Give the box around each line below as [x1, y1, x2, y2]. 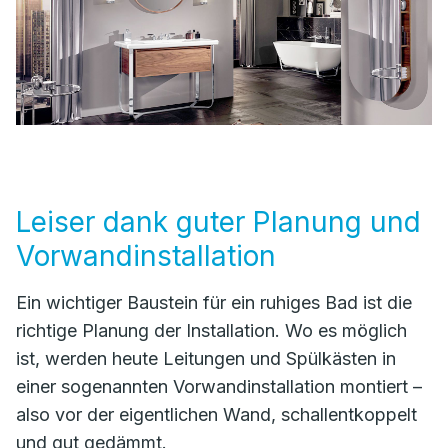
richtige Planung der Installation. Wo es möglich [16, 320, 407, 341]
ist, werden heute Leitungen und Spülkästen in [16, 348, 396, 369]
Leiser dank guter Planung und [16, 205, 421, 239]
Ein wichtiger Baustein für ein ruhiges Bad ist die [16, 292, 412, 313]
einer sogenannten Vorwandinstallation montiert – [16, 376, 422, 397]
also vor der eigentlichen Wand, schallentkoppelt [16, 404, 417, 425]
